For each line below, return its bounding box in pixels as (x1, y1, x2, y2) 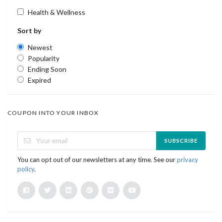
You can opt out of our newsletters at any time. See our (17, 155, 177, 164)
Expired (28, 75, 51, 84)
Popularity (28, 54, 59, 62)
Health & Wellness (28, 7, 85, 16)
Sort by (17, 26, 41, 35)
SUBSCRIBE (164, 137, 198, 144)
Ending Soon (28, 64, 66, 73)
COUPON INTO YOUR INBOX (7, 109, 99, 116)
